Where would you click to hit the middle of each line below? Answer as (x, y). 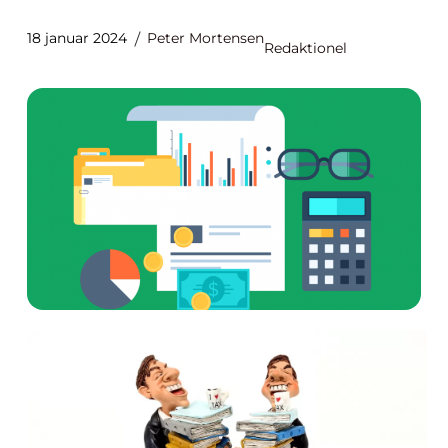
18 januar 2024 (77, 38)
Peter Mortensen (205, 38)
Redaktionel (305, 48)
